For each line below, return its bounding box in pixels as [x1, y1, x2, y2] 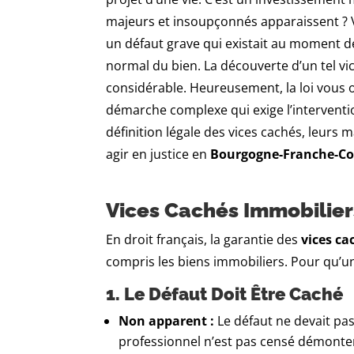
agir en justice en [106, 145, 211, 164]
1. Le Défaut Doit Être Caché [106, 284, 344, 305]
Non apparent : [119, 312, 215, 330]
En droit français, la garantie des [106, 231, 302, 249]
